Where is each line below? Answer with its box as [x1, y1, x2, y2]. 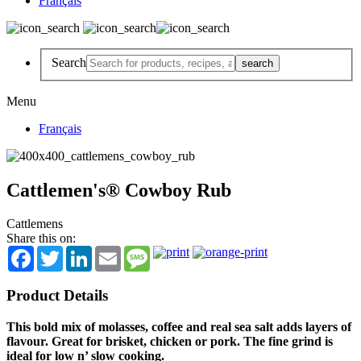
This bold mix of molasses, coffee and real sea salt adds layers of [6, 319, 351, 334]
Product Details [6, 287, 108, 305]
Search [52, 55, 86, 69]
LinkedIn [92, 245, 139, 259]
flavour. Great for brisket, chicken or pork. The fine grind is [6, 334, 333, 348]
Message [150, 245, 194, 259]
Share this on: [6, 231, 76, 246]
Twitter [63, 245, 99, 259]
